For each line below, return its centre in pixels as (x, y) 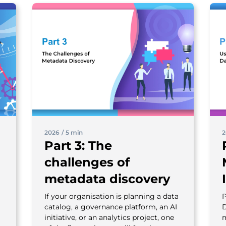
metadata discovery (107, 179)
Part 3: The (78, 145)
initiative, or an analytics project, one (109, 217)
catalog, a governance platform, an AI (111, 207)
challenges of (87, 162)
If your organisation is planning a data (111, 196)
